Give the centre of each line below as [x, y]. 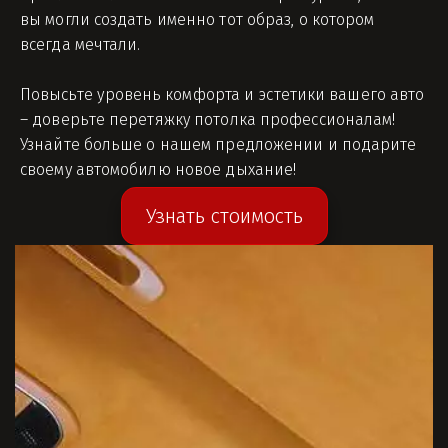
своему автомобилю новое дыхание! [158, 169]
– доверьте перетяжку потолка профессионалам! [208, 119]
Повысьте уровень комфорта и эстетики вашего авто [222, 94]
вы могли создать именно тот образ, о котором [197, 19]
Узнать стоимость [224, 216]
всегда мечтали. [80, 44]
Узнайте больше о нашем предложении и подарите [218, 144]
